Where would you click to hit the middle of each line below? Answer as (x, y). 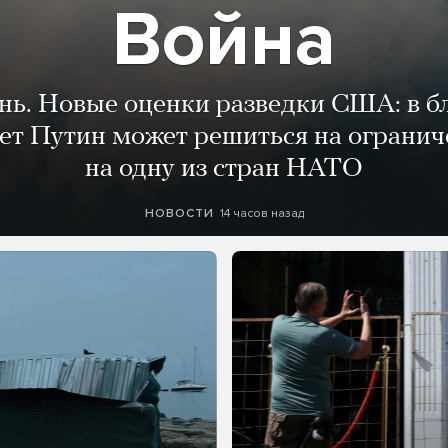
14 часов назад (261, 213)
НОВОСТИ (179, 213)
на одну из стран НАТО (224, 169)
